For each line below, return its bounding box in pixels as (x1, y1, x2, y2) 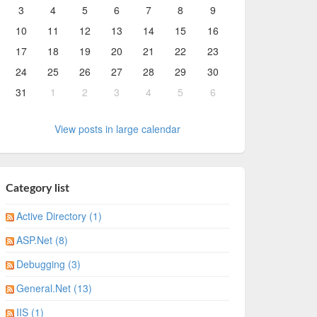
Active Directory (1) (16, 208, 102, 223)
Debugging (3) (16, 256, 81, 271)
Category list (5, 182, 69, 194)
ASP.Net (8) (16, 232, 68, 247)
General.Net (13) (16, 280, 92, 295)
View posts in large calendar (54, 121, 180, 136)
